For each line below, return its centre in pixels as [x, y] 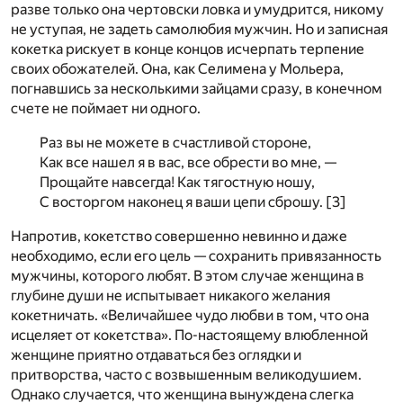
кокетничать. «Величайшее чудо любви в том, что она [190, 315]
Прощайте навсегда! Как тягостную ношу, [177, 182]
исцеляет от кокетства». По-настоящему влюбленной [189, 335]
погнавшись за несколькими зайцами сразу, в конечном [197, 88]
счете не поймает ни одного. [106, 108]
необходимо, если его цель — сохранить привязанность [196, 255]
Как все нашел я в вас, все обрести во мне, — [188, 162]
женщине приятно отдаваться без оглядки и [156, 354]
